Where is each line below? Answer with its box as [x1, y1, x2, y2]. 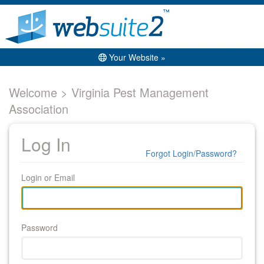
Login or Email [21, 171, 75, 183]
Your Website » [107, 51, 166, 63]
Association [9, 100, 68, 117]
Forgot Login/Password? [146, 147, 237, 159]
